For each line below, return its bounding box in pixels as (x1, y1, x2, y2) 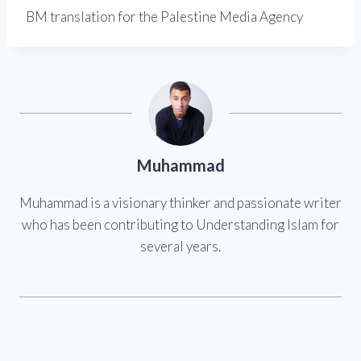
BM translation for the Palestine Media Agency (26, 8, 303, 26)
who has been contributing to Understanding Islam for (22, 216, 339, 234)
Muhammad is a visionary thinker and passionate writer (19, 194, 342, 212)
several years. (140, 238, 221, 255)
